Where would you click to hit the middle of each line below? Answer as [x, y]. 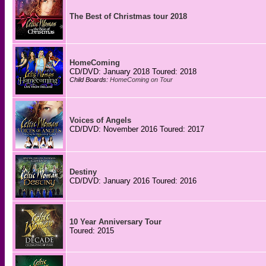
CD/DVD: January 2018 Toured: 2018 [133, 72]
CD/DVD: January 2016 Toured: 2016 [133, 181]
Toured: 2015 [92, 231]
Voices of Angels [100, 120]
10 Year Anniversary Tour [115, 222]
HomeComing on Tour [141, 80]
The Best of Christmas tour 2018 [128, 16]
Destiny [83, 172]
